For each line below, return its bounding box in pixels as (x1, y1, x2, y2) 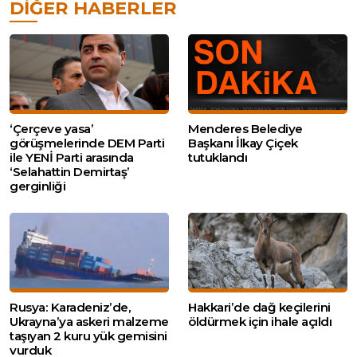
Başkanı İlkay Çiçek (188, 135, 298, 151)
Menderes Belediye (188, 120, 303, 136)
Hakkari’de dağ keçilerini (188, 299, 331, 315)
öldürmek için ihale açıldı (188, 313, 331, 329)
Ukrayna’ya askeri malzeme (10, 313, 169, 329)
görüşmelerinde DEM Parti (10, 135, 164, 151)
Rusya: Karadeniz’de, (10, 299, 131, 315)
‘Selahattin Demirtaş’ (10, 163, 130, 179)
